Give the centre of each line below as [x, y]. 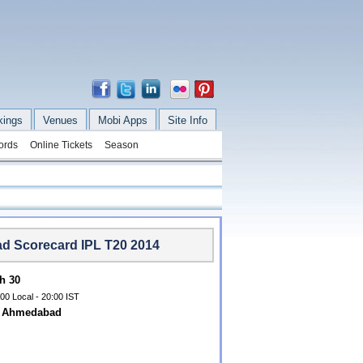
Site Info [187, 120]
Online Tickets [61, 145]
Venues [60, 120]
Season [121, 145]
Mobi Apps [122, 120]
